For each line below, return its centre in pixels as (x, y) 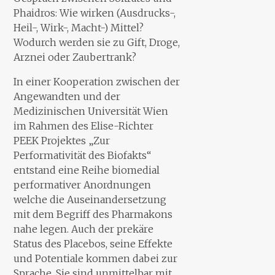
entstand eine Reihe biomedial (87, 170)
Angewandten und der (67, 96)
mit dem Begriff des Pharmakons (93, 214)
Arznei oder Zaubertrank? (75, 57)
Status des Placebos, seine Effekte (93, 243)
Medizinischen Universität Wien (91, 111)
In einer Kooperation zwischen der (97, 81)
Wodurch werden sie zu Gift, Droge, (97, 42)
